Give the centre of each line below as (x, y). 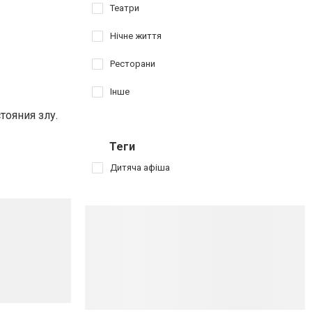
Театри (125, 8)
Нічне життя (136, 36)
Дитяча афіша (140, 167)
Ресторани (133, 64)
